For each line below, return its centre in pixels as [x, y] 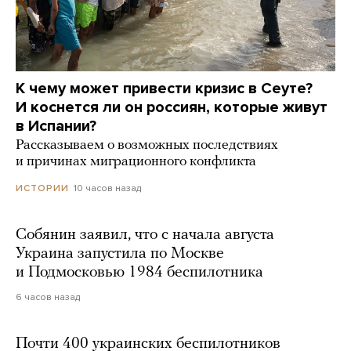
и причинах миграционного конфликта [136, 162]
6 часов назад [48, 297]
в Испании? [56, 127]
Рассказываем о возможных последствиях [147, 146]
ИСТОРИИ [42, 188]
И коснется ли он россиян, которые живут [172, 108]
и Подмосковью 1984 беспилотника [139, 273]
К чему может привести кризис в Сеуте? [164, 89]
